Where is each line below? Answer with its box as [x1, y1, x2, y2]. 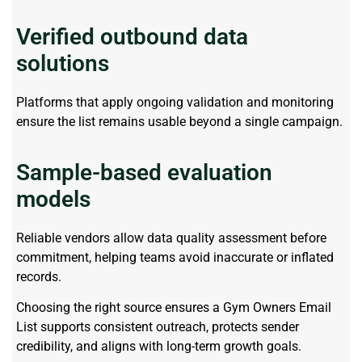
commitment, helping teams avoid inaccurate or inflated [16, 250, 334, 266]
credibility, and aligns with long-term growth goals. [16, 339, 301, 355]
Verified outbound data [16, 23, 248, 50]
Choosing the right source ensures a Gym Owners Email [16, 300, 331, 316]
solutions [16, 49, 109, 77]
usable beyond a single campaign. [145, 113, 343, 129]
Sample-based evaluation [16, 159, 272, 187]
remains [99, 113, 145, 129]
